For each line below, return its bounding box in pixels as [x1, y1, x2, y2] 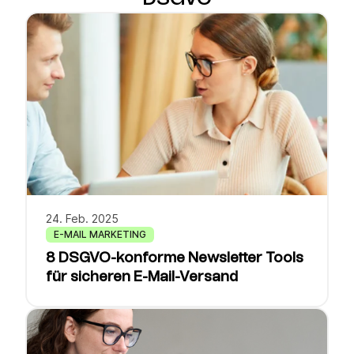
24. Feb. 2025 [46, 212, 119, 225]
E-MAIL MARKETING [54, 228, 146, 240]
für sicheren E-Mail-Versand [46, 270, 239, 284]
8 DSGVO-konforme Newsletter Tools [46, 251, 303, 265]
